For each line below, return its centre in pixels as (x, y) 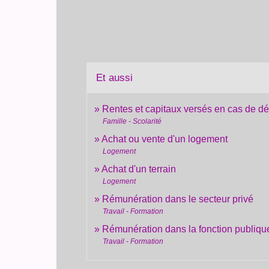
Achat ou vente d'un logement (165, 139)
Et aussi (115, 78)
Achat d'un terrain (139, 169)
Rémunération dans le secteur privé (178, 199)
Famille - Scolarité (132, 122)
